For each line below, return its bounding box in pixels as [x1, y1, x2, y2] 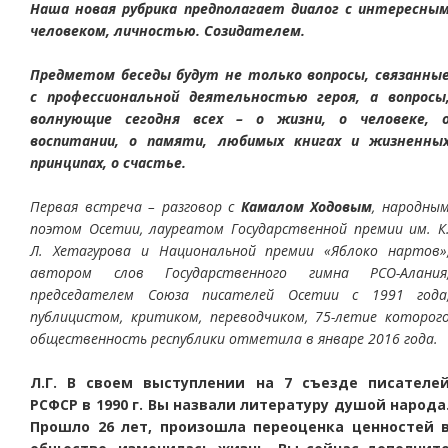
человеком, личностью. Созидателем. [30, 21, 305, 40]
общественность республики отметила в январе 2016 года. [30, 329, 438, 348]
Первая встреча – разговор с [30, 197, 241, 216]
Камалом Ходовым [240, 197, 373, 216]
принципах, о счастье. [30, 153, 186, 172]
